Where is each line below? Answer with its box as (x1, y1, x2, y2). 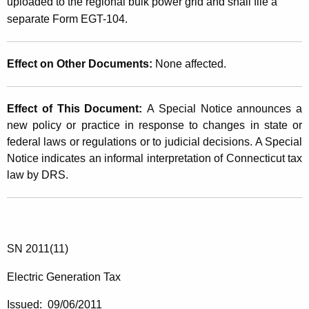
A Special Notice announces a (147, 102, 302, 114)
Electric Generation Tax (7, 270, 121, 283)
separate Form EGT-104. (7, 12, 128, 25)
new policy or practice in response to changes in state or (7, 119, 302, 131)
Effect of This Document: (7, 102, 147, 114)
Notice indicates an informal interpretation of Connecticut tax (7, 152, 302, 164)
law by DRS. (7, 168, 68, 181)
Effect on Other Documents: (7, 57, 155, 70)
